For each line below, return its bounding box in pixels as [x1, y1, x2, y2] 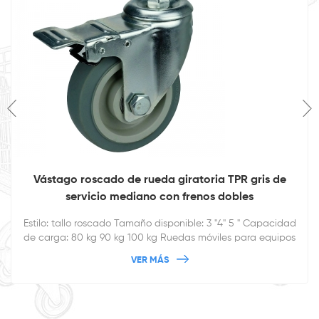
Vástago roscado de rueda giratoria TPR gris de [33, 174, 286, 186]
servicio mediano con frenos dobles [66, 191, 253, 203]
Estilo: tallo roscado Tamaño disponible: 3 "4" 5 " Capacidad [23, 218, 296, 229]
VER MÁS [130, 255, 169, 265]
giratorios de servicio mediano [91, 246, 228, 257]
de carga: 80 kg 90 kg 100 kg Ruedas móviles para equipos [23, 232, 296, 243]
